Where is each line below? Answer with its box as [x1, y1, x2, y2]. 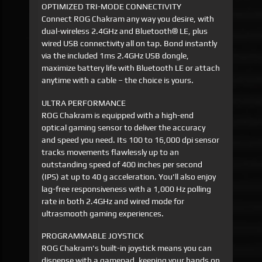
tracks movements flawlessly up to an [42, 147, 180, 157]
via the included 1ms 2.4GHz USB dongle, [42, 51, 189, 61]
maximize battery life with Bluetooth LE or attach [42, 63, 220, 73]
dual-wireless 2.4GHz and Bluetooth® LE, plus [42, 26, 208, 36]
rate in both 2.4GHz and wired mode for [42, 196, 185, 206]
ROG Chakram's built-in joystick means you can [42, 243, 212, 253]
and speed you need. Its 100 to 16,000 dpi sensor [42, 135, 220, 144]
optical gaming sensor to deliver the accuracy [42, 122, 206, 132]
